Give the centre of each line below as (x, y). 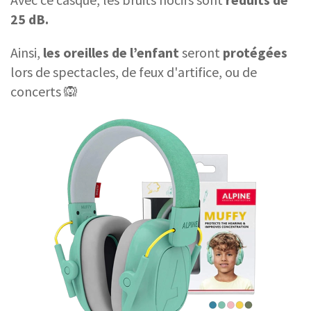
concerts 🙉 (44, 92)
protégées (255, 53)
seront (201, 53)
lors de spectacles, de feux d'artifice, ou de (134, 72)
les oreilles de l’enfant (111, 53)
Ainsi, (27, 53)
